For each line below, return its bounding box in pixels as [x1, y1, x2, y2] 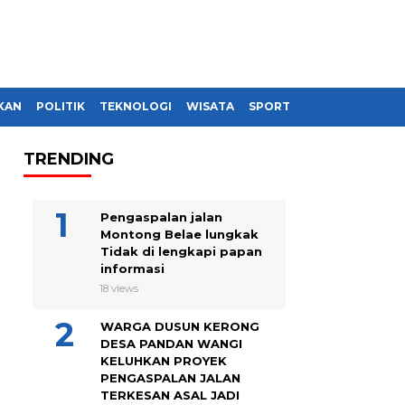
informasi [100, 261, 165, 276]
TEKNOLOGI [99, 99, 172, 113]
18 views [99, 282, 138, 295]
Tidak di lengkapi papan [100, 244, 262, 259]
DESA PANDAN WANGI [100, 336, 242, 351]
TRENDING [24, 149, 114, 169]
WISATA [186, 99, 234, 113]
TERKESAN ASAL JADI [100, 388, 240, 402]
